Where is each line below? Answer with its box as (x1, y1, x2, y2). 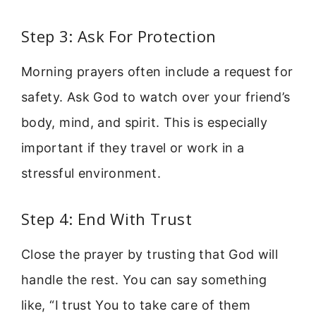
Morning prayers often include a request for (21, 64, 293, 80)
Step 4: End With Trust (21, 207, 192, 229)
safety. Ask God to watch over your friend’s (21, 90, 291, 105)
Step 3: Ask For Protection (21, 25, 217, 47)
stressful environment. (21, 166, 161, 181)
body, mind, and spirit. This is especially (21, 115, 268, 130)
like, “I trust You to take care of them (21, 297, 251, 312)
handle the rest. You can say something (21, 272, 267, 287)
